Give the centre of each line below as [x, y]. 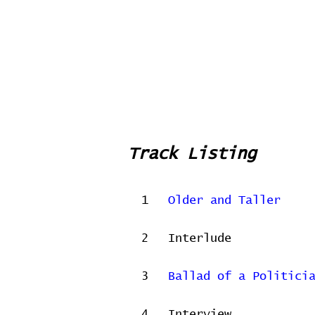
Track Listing [192, 154]
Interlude [200, 239]
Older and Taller [224, 201]
